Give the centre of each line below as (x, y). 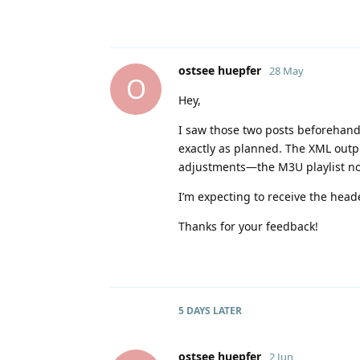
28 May (286, 70)
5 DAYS (194, 310)
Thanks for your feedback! (248, 226)
